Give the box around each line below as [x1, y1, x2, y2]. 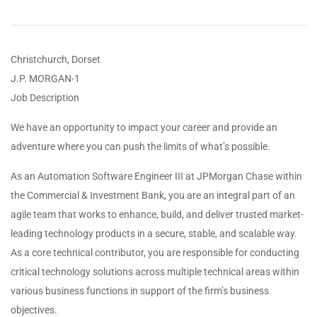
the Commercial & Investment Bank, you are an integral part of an [11, 190, 295, 201]
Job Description [11, 92, 79, 103]
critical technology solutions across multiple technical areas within [11, 266, 299, 277]
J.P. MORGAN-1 [11, 73, 80, 84]
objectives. [11, 304, 57, 316]
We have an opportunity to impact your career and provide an [11, 122, 277, 133]
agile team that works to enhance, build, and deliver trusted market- [11, 209, 304, 220]
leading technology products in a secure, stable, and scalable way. [11, 228, 297, 239]
